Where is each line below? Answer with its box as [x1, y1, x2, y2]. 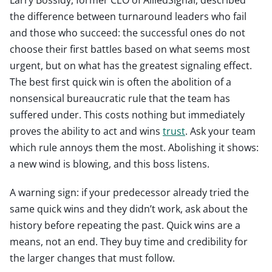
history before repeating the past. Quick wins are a [10, 218, 240, 232]
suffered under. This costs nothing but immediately [10, 107, 245, 121]
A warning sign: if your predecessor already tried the [10, 185, 249, 199]
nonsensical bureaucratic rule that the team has [10, 91, 230, 105]
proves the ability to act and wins [10, 124, 163, 138]
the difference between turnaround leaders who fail [10, 9, 246, 23]
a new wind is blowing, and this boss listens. [10, 157, 209, 171]
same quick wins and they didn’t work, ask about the [10, 202, 248, 216]
